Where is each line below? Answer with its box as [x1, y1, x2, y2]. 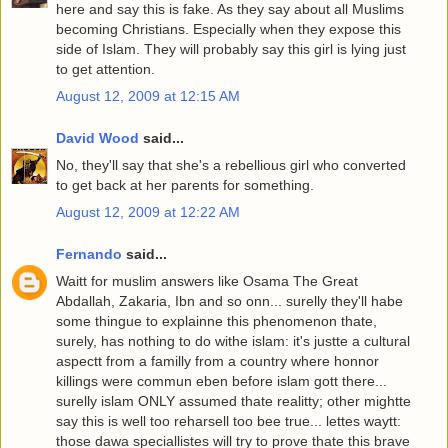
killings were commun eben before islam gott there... [56, 372, 387, 389]
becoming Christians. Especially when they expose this [56, 20, 401, 37]
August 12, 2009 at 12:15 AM [56, 88, 240, 105]
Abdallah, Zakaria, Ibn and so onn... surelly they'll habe [56, 292, 403, 309]
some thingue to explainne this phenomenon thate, [56, 312, 377, 329]
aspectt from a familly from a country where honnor [56, 352, 379, 369]
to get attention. [56, 60, 155, 77]
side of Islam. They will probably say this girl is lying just [56, 40, 406, 57]
